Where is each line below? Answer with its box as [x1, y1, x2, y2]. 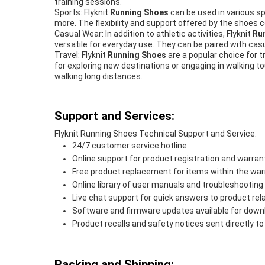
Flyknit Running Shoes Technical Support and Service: [54, 129, 257, 138]
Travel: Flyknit [54, 50, 108, 60]
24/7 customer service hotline [72, 141, 187, 150]
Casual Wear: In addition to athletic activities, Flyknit [54, 29, 251, 38]
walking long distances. [54, 72, 143, 81]
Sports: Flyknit [54, 8, 110, 17]
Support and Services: [54, 109, 174, 123]
